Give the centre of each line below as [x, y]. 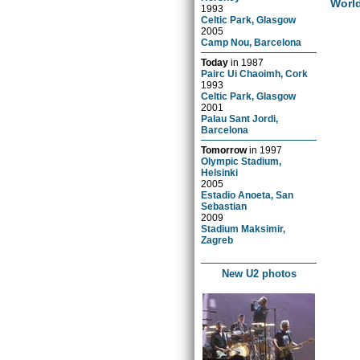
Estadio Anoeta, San [247, 194]
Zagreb [217, 239]
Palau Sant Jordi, [240, 118]
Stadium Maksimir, [243, 228]
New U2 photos [259, 273]
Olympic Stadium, [241, 161]
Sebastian [224, 206]
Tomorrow [224, 149]
